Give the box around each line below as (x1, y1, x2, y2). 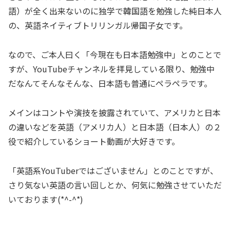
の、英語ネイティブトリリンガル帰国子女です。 (8, 19, 187, 32)
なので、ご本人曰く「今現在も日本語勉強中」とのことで (8, 48, 221, 61)
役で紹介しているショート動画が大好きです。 (8, 135, 180, 148)
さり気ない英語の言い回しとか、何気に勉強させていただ (8, 178, 222, 191)
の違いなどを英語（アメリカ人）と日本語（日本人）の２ (8, 121, 221, 133)
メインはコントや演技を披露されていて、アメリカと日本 (8, 106, 221, 119)
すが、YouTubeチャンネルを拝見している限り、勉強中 (8, 63, 215, 75)
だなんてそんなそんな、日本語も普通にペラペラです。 (8, 77, 212, 90)
